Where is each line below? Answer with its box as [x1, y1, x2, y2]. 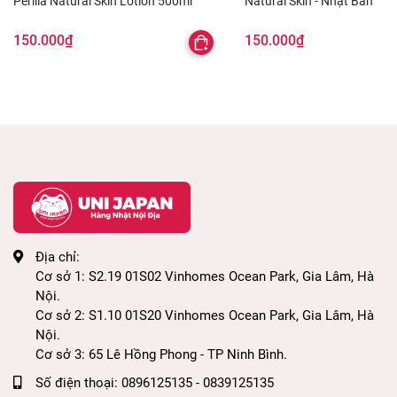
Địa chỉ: [35, 248, 80, 265]
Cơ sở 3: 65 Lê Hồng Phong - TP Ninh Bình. [35, 346, 287, 362]
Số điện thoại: [35, 374, 121, 391]
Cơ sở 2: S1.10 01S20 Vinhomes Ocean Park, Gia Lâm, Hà [35, 307, 374, 323]
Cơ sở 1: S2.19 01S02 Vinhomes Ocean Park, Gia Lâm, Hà [35, 268, 374, 284]
